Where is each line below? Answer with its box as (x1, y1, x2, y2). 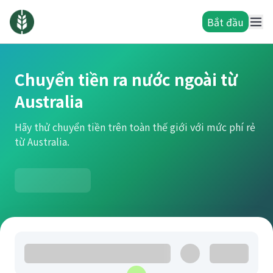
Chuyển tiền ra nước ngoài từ (15, 68, 238, 90)
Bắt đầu (207, 14, 244, 29)
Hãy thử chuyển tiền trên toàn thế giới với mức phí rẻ (15, 119, 255, 134)
